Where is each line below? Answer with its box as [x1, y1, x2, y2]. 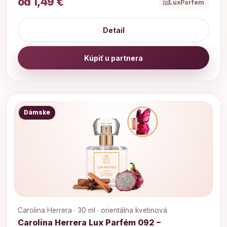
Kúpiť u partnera [84, 53, 143, 62]
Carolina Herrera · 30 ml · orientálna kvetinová [18, 206, 167, 215]
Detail [102, 25, 125, 34]
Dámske [23, 109, 50, 117]
